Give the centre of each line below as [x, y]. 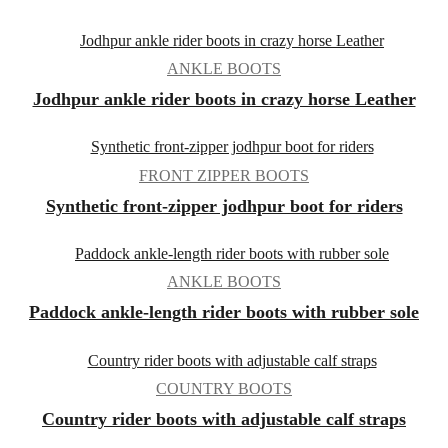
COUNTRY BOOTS [224, 388]
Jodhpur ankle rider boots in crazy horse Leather [224, 99]
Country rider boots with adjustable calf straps [224, 418]
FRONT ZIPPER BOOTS [224, 175]
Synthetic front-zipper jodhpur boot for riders [224, 205]
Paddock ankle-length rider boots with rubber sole [224, 312]
